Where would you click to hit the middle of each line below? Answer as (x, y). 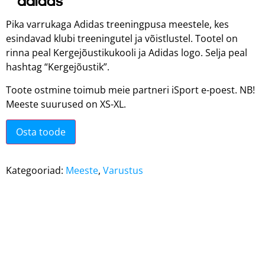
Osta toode (41, 132)
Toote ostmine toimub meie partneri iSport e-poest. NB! (130, 90)
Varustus (123, 170)
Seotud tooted (70, 207)
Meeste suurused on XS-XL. (66, 104)
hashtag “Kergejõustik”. (58, 67)
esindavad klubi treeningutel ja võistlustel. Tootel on (122, 39)
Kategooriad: (36, 170)
